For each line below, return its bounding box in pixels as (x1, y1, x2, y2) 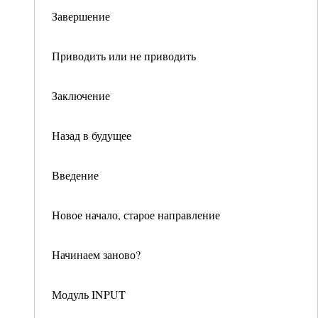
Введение (52, 168, 99, 182)
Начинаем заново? (52, 247, 141, 262)
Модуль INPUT (52, 287, 126, 302)
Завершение (52, 9, 110, 23)
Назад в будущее (52, 128, 131, 143)
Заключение (52, 88, 110, 103)
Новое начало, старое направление (52, 207, 220, 222)
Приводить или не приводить (52, 48, 196, 63)
